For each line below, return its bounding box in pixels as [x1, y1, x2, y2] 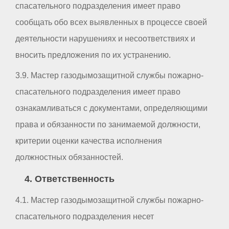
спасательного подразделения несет [15, 212, 154, 221]
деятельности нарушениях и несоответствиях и [15, 34, 195, 43]
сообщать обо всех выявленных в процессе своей [15, 18, 207, 27]
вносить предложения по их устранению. [15, 51, 171, 60]
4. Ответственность [24, 173, 114, 184]
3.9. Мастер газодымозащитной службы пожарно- [15, 71, 203, 80]
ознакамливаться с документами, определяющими [15, 104, 208, 113]
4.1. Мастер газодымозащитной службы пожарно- [15, 196, 203, 205]
